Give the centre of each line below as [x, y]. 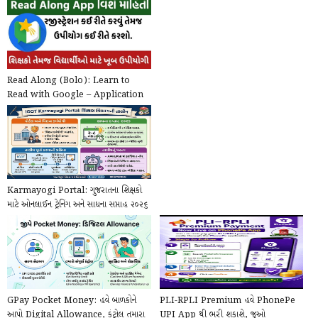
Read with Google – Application [75, 95]
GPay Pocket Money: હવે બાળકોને [72, 301]
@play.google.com [48, 110]
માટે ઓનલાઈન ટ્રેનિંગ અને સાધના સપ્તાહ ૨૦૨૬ [77, 205]
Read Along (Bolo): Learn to [68, 81]
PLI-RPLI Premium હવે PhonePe [227, 301]
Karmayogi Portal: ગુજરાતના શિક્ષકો [75, 191]
